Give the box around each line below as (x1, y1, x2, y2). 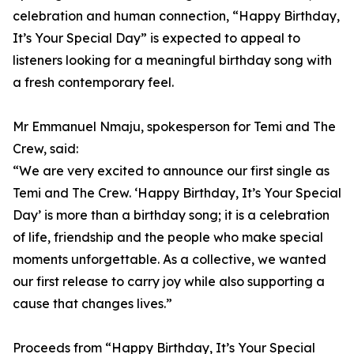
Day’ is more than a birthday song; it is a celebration (13, 207, 330, 224)
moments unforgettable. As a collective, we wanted (13, 251, 326, 268)
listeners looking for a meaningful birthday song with (13, 52, 332, 69)
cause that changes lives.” (13, 296, 172, 312)
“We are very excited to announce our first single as (13, 163, 330, 179)
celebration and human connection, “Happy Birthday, (13, 8, 340, 24)
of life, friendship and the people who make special (13, 229, 323, 246)
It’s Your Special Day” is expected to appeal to (13, 30, 300, 47)
